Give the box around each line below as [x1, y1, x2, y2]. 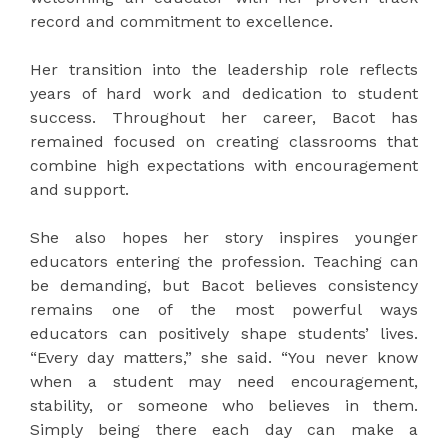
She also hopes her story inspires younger [30, 228, 418, 248]
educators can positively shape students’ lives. [30, 324, 418, 344]
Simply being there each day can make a [30, 420, 418, 440]
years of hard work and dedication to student [30, 84, 418, 104]
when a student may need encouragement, [30, 372, 418, 392]
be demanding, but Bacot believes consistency [30, 276, 418, 296]
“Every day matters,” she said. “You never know [30, 348, 418, 368]
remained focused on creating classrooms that [30, 132, 418, 152]
